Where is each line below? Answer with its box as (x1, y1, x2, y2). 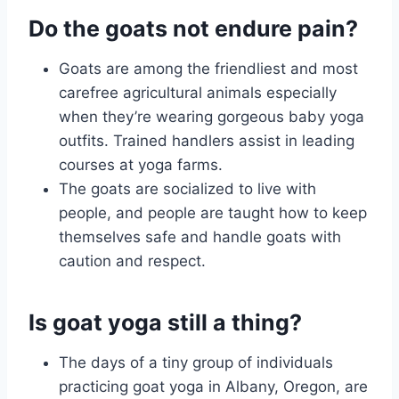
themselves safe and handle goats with (59, 227, 341, 246)
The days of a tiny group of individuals (59, 353, 333, 371)
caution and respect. (59, 251, 206, 270)
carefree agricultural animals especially (59, 83, 337, 102)
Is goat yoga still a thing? (28, 309, 302, 337)
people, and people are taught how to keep (59, 203, 367, 222)
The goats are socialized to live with (59, 179, 316, 198)
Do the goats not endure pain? (28, 15, 358, 43)
